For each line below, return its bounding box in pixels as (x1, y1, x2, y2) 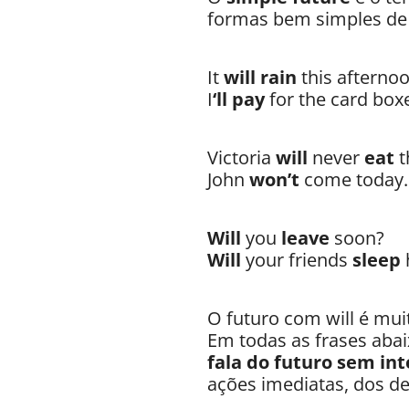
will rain (224, 64, 297, 89)
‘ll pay (213, 86, 265, 111)
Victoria (207, 144, 276, 170)
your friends (246, 246, 352, 272)
